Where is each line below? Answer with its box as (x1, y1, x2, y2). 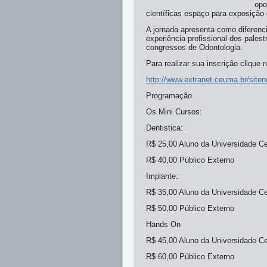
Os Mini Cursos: (146, 107, 202, 116)
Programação (146, 91, 192, 100)
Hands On (146, 220, 181, 229)
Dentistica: (146, 123, 183, 132)
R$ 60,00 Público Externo (146, 252, 234, 261)
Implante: (146, 172, 178, 181)
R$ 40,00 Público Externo (146, 156, 234, 164)
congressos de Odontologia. (146, 43, 243, 52)
